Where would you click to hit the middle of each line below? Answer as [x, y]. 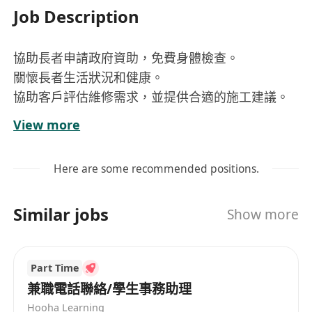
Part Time [54, 267]
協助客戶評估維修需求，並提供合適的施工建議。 [151, 97]
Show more [263, 214]
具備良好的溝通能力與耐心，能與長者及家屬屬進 [151, 117]
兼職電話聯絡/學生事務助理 [110, 289]
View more [47, 124]
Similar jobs [61, 214]
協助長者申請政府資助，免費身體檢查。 [126, 58]
